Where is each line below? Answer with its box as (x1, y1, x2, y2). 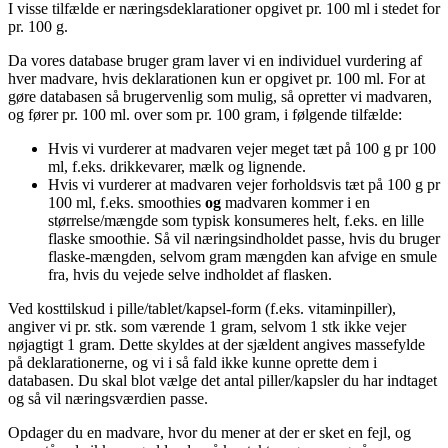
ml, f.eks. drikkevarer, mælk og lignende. (48, 157, 306, 175)
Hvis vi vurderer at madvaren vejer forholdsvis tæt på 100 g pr (48, 175, 440, 193)
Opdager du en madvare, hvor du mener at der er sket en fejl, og (8, 423, 411, 441)
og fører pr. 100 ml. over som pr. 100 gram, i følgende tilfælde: (8, 105, 402, 123)
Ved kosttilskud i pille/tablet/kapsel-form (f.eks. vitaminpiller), (8, 299, 396, 317)
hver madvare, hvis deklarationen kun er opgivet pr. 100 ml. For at (8, 69, 425, 87)
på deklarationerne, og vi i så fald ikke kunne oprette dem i (8, 353, 377, 371)
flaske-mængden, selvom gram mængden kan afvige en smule (48, 247, 437, 265)
